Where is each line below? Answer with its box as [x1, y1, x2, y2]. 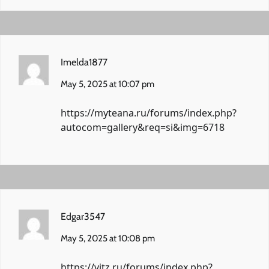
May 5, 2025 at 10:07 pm [61, 78, 154, 89]
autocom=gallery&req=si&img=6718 [61, 120, 225, 134]
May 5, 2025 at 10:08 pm [61, 232, 155, 244]
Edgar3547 [61, 210, 105, 222]
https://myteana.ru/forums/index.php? [61, 106, 237, 119]
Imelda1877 [61, 56, 107, 68]
